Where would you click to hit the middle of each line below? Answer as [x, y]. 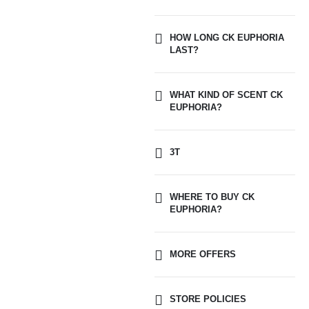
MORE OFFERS [203, 254]
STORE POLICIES [208, 299]
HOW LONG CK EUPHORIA [227, 37]
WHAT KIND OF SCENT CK [226, 94]
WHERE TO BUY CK [212, 197]
